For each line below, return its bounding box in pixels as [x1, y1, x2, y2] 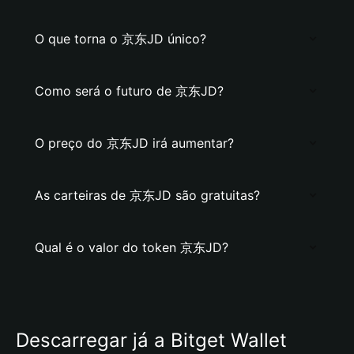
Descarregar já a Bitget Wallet [16, 329, 287, 352]
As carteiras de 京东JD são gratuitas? [35, 187, 260, 203]
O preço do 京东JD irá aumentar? [35, 135, 234, 151]
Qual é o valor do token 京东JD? [35, 239, 228, 255]
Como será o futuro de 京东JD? [35, 83, 224, 99]
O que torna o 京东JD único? [35, 31, 206, 47]
